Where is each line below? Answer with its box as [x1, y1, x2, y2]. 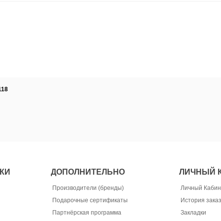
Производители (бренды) [52, 184, 124, 191]
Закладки [180, 209, 206, 216]
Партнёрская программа [52, 209, 121, 216]
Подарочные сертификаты [52, 196, 128, 204]
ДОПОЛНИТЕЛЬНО [50, 167, 125, 176]
